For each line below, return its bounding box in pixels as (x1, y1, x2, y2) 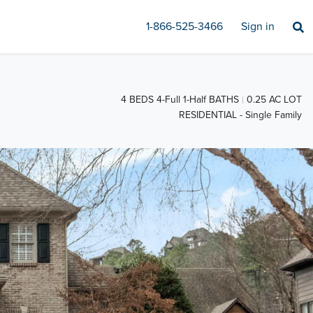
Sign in (241, 20, 275, 34)
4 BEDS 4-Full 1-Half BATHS (121, 94, 239, 105)
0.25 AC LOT (247, 94, 302, 105)
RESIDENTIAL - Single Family (179, 109, 302, 122)
